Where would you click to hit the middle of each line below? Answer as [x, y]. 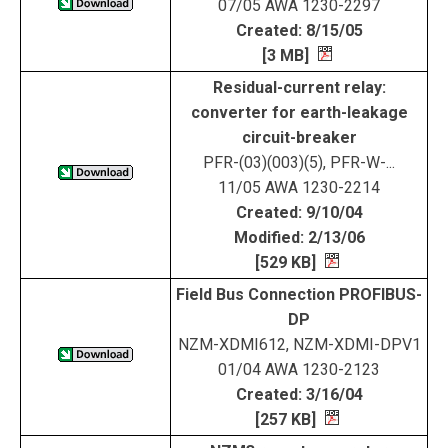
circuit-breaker [299, 137]
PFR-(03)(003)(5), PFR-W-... [299, 162]
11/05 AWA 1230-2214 [299, 187]
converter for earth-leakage [299, 112]
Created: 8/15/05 [299, 30]
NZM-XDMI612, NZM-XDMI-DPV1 [299, 344]
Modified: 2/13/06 [299, 237]
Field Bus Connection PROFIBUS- [299, 294]
